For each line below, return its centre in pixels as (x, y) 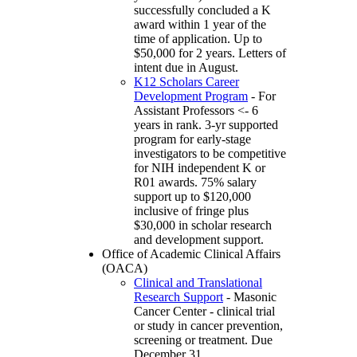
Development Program (191, 96)
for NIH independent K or (200, 168)
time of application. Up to (198, 39)
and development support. (199, 240)
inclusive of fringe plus (191, 211)
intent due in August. (186, 68)
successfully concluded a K (202, 10)
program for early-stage (192, 139)
